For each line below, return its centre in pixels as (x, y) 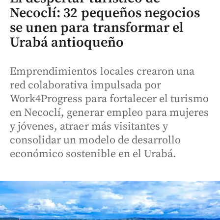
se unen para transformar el (97, 27)
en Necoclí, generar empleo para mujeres (110, 112)
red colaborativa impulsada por (85, 85)
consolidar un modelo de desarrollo (96, 140)
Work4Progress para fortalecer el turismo (110, 99)
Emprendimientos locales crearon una (102, 71)
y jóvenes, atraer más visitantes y (89, 126)
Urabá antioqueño (67, 42)
